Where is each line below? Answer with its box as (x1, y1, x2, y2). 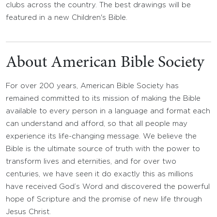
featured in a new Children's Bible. (6, 15, 127, 21)
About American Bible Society (6, 55, 204, 71)
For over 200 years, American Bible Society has (6, 83, 179, 89)
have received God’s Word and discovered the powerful (6, 184, 210, 190)
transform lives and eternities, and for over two (6, 158, 176, 165)
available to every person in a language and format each (6, 108, 210, 114)
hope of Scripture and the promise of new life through (6, 196, 202, 202)
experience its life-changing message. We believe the (6, 133, 197, 139)
